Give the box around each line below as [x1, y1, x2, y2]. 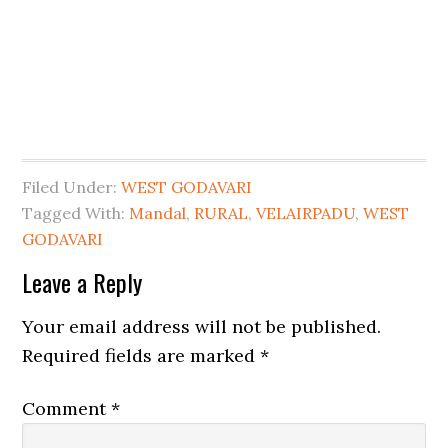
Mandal [129, 203, 187, 224]
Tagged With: [22, 203, 130, 224]
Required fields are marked [22, 344, 261, 368]
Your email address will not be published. [22, 315, 382, 339]
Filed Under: [22, 177, 122, 198]
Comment [22, 397, 112, 421]
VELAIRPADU [256, 203, 356, 224]
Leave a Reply [22, 264, 143, 301]
